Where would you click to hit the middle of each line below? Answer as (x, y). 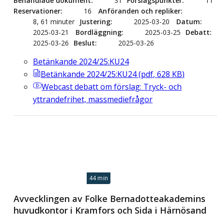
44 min (98, 178)
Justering (95, 22)
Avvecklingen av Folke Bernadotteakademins (109, 198)
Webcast (57, 87)
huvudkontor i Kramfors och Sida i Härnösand (110, 210)
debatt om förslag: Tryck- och (127, 87)
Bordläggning (99, 32)
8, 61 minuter (54, 22)
